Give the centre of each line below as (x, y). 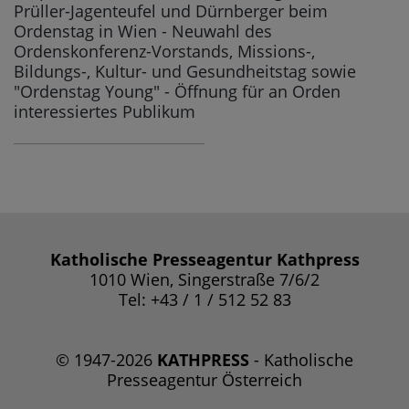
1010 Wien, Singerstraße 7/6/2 (204, 279)
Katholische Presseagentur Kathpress (204, 259)
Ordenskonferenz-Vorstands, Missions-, (164, 51)
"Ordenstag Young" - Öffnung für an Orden (177, 91)
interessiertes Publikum (105, 111)
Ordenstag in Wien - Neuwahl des (143, 31)
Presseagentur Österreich (204, 379)
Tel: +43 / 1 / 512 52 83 (204, 299)
